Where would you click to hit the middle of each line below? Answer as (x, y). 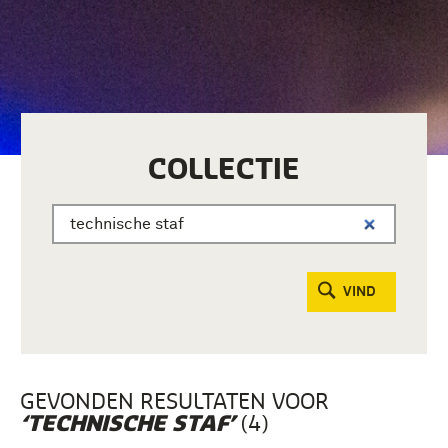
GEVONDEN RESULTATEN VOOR (174, 400)
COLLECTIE (224, 168)
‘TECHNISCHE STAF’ (127, 423)
